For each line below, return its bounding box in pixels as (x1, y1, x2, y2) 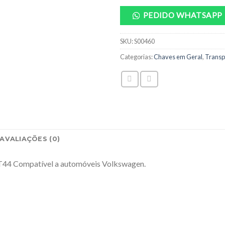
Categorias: (120, 52, 154, 61)
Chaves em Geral (154, 52, 202, 61)
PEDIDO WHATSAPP (143, 11, 222, 20)
